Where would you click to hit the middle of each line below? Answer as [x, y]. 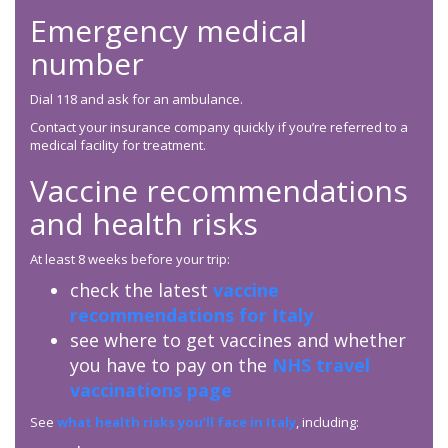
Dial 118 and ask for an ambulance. [136, 99]
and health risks [144, 224]
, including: [327, 422]
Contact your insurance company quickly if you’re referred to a [219, 127]
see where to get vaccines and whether [238, 340]
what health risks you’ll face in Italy [176, 422]
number [87, 64]
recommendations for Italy [191, 315]
